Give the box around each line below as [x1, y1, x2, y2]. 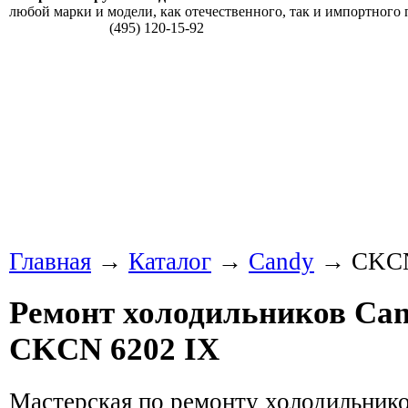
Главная [9, 248, 91, 275]
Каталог [128, 248, 211, 275]
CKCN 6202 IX [9, 331, 219, 368]
